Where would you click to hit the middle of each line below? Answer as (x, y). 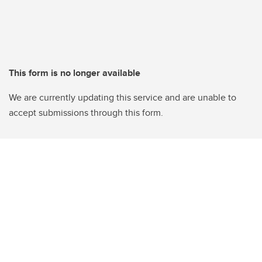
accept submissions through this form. (86, 112)
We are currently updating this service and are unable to (123, 97)
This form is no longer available (75, 73)
